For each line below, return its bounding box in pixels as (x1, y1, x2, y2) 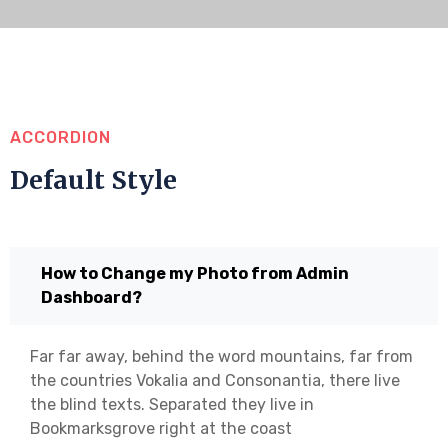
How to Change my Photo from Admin (41, 263, 349, 283)
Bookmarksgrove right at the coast (30, 418, 292, 438)
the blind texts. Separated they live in (30, 394, 314, 414)
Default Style (10, 163, 177, 196)
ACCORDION (10, 127, 111, 147)
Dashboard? (41, 287, 142, 307)
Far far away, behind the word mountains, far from (30, 346, 413, 366)
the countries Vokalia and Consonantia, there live (30, 370, 400, 390)
